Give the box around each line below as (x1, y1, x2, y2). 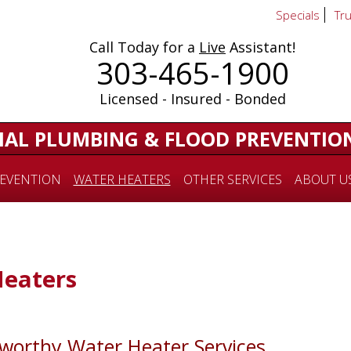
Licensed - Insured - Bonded (99, 89, 286, 108)
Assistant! (226, 38, 295, 56)
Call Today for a (89, 38, 199, 56)
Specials (276, 7, 320, 23)
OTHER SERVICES (183, 170, 282, 188)
